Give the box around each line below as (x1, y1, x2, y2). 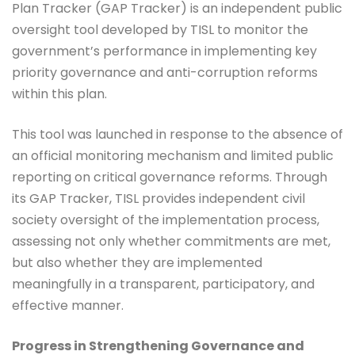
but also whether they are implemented (12, 254, 262, 273)
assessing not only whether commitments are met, (12, 232, 330, 251)
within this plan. (12, 85, 107, 104)
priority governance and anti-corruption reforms (12, 63, 318, 82)
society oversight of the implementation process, (12, 211, 319, 230)
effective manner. (12, 296, 124, 315)
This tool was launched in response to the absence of (12, 125, 343, 144)
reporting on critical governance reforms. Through (12, 168, 327, 187)
